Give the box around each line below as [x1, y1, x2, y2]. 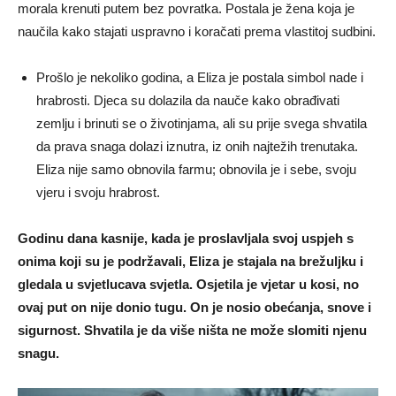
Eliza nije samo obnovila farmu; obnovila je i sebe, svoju [36, 161, 356, 177]
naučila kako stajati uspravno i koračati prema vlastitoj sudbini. [18, 23, 376, 39]
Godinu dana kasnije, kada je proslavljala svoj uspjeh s [18, 230, 354, 246]
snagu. [18, 345, 59, 361]
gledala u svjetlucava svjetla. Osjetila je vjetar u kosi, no [18, 276, 359, 292]
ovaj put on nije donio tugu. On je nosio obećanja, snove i [18, 299, 371, 315]
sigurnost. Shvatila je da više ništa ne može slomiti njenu [18, 322, 367, 338]
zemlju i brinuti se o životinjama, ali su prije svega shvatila [36, 115, 367, 131]
